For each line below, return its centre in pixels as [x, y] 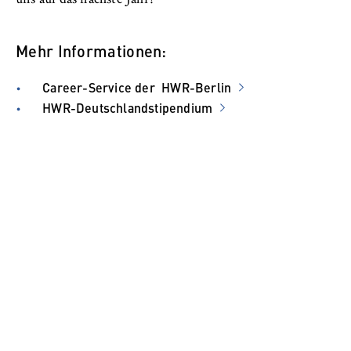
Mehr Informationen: [91, 50]
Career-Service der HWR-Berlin [137, 87]
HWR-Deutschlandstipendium [128, 107]
